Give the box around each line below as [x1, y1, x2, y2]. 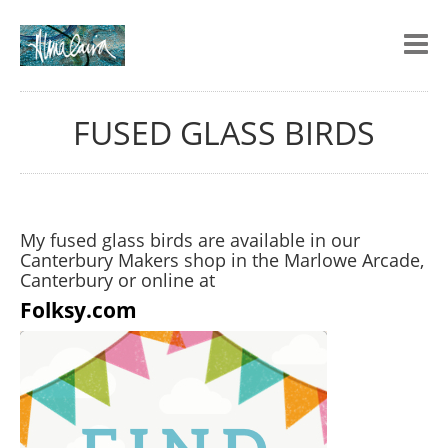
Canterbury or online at [20, 267, 215, 292]
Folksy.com [20, 295, 137, 324]
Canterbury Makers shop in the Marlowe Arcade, [20, 247, 424, 272]
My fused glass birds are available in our [20, 227, 360, 252]
